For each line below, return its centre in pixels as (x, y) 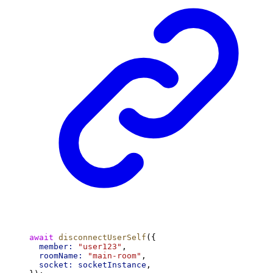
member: (56, 247)
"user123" (100, 247)
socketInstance (112, 265)
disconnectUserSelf (102, 238)
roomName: (61, 256)
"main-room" (115, 256)
